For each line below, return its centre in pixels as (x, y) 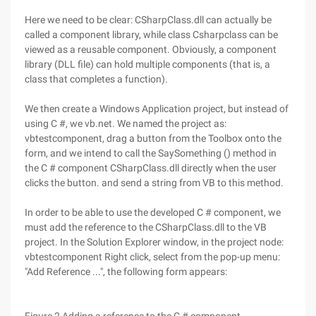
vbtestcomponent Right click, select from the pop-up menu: (152, 257)
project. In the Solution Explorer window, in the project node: (154, 242)
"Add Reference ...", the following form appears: (126, 272)
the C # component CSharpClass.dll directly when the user (151, 168)
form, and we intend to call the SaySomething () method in (151, 153)
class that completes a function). (96, 79)
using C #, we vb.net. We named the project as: (126, 123)
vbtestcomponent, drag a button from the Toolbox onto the (153, 138)
